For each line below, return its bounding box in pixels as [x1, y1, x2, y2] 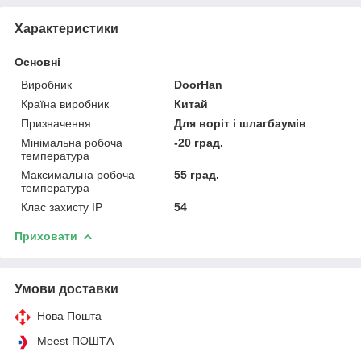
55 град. [174, 168, 220, 181]
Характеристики [15, 21, 118, 35]
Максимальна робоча [21, 168, 135, 181]
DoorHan [174, 77, 223, 91]
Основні [15, 55, 60, 68]
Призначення [21, 116, 91, 130]
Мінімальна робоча [21, 135, 122, 149]
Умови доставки [15, 281, 118, 296]
